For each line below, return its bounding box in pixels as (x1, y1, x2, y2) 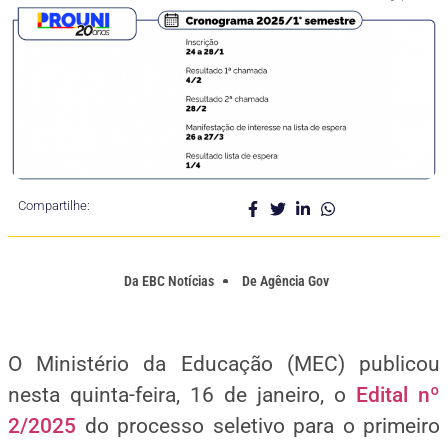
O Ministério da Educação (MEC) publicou (8, 352, 440, 377)
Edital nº (356, 383, 440, 408)
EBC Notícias (139, 272, 214, 289)
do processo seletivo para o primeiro (76, 414, 440, 439)
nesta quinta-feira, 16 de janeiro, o (8, 383, 356, 408)
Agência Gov (260, 272, 329, 289)
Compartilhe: (18, 197, 90, 213)
